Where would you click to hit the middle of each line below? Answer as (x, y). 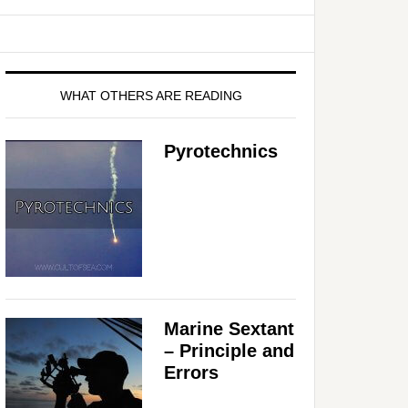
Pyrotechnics (221, 151)
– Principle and (229, 350)
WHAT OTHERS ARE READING (151, 95)
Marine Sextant (229, 328)
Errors (191, 372)
